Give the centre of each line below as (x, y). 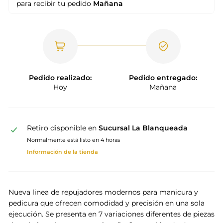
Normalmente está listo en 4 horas (73, 140)
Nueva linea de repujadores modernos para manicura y (103, 192)
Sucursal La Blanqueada (143, 128)
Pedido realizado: (60, 77)
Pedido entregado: (163, 77)
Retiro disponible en (62, 128)
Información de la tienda (62, 152)
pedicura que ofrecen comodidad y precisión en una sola (107, 203)
